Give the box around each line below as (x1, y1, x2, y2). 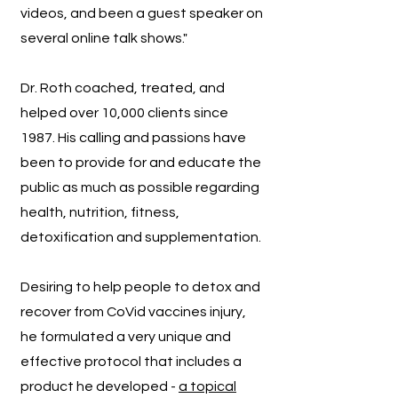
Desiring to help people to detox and (20, 280, 260, 294)
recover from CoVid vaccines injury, (20, 305, 246, 319)
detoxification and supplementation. (20, 230, 264, 244)
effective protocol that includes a (20, 354, 242, 369)
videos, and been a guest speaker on (20, 6, 263, 20)
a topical (179, 379, 236, 394)
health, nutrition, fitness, (20, 205, 179, 219)
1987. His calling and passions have (20, 131, 246, 145)
